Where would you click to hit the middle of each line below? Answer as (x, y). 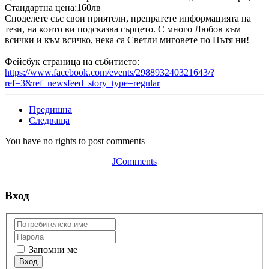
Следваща (49, 120)
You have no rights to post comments (75, 141)
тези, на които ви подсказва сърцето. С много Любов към (123, 29)
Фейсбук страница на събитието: (72, 61)
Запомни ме (52, 249)
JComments (134, 161)
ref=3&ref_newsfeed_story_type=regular (82, 83)
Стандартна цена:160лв (53, 7)
